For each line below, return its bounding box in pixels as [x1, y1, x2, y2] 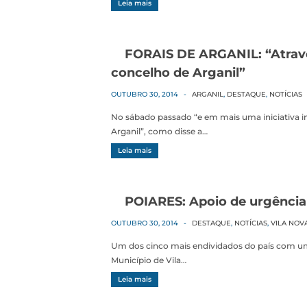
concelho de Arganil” [111, 65, 245, 80]
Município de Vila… [111, 255, 186, 265]
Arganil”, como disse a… [111, 126, 208, 136]
